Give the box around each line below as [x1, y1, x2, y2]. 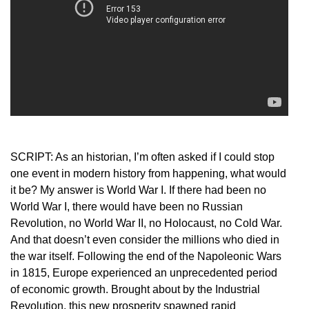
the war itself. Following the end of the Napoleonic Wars [10, 250, 281, 263]
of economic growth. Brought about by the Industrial [10, 283, 260, 296]
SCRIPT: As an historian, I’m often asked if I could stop [10, 151, 275, 163]
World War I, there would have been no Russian [10, 201, 243, 213]
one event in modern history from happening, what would [10, 168, 286, 180]
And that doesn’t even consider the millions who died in [10, 234, 279, 246]
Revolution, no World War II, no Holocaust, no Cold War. [10, 217, 282, 230]
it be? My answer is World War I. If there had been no [10, 184, 266, 197]
